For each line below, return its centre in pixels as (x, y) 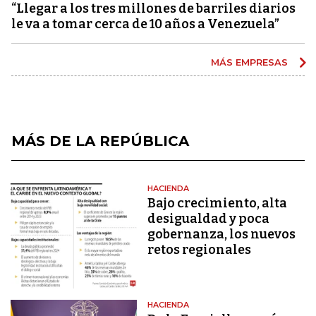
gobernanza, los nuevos (222, 234)
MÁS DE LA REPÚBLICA (100, 141)
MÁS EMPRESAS (251, 62)
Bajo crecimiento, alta (218, 203)
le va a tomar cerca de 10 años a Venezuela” (145, 24)
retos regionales (200, 249)
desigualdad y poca (209, 218)
